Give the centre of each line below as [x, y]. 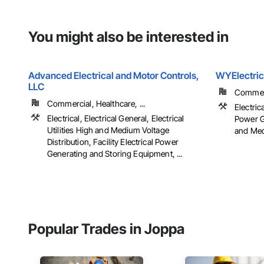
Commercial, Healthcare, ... [96, 104]
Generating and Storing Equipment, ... [115, 154]
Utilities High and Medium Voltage [108, 130]
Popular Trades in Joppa [106, 229]
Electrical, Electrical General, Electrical [116, 118]
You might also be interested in [128, 37]
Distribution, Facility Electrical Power [113, 142]
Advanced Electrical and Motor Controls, [114, 76]
